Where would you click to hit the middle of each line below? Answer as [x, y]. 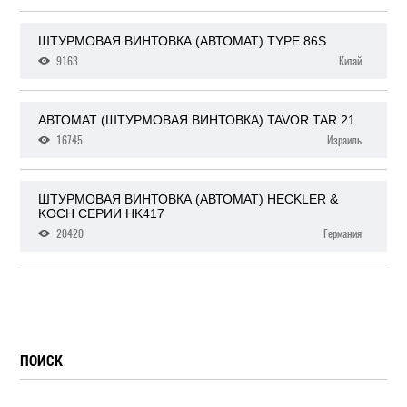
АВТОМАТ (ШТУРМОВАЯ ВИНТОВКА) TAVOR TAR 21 [197, 120]
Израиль [344, 140]
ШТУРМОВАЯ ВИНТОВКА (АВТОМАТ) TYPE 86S [183, 41]
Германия [342, 234]
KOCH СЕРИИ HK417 [102, 214]
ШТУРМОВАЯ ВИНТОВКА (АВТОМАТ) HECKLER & [189, 199]
